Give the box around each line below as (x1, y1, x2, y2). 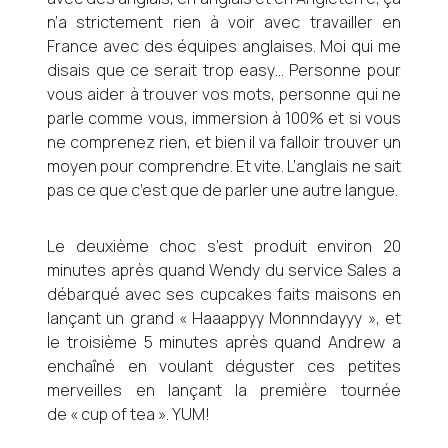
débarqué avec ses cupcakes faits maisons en (47, 283, 401, 305)
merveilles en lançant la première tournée (47, 379, 401, 401)
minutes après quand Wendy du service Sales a (47, 259, 401, 281)
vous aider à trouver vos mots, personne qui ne (47, 83, 401, 105)
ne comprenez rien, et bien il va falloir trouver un (47, 131, 401, 153)
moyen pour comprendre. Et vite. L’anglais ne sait (47, 155, 401, 177)
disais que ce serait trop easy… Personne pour (47, 59, 401, 81)
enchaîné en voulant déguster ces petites (47, 355, 401, 377)
